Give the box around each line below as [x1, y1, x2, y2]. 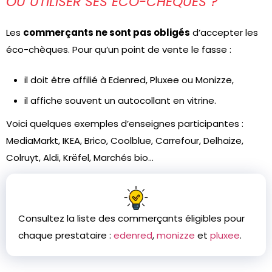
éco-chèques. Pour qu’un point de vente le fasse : [6, 43, 231, 56]
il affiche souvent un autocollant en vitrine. [24, 94, 216, 107]
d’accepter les [190, 26, 258, 39]
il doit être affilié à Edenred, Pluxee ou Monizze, [24, 73, 234, 86]
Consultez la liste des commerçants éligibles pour [18, 212, 245, 225]
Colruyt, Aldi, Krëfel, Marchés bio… [6, 151, 154, 164]
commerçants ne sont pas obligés [23, 26, 190, 39]
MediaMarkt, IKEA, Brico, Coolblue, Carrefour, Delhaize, [6, 134, 243, 147]
